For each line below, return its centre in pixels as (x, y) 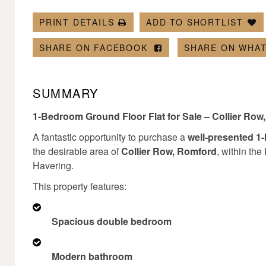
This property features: (80, 186)
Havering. (53, 165)
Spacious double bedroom (112, 221)
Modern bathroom (92, 256)
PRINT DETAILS (77, 22)
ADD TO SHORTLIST (195, 22)
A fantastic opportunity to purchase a (110, 137)
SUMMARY (66, 93)
